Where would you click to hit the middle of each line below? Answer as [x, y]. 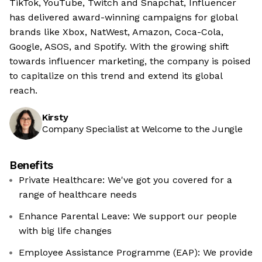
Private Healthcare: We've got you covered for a [125, 180]
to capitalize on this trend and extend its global [116, 76]
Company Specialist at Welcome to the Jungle [142, 129]
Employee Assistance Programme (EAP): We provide [136, 253]
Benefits [31, 166]
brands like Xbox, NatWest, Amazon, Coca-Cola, [116, 32]
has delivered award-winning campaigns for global [123, 18]
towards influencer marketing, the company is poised [130, 61]
